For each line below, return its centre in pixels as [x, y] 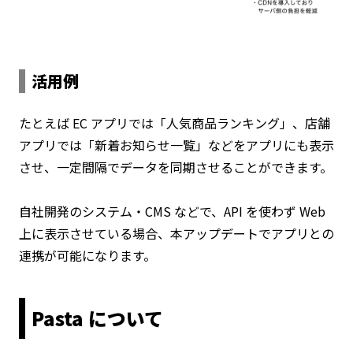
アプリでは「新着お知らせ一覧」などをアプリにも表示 [176, 145]
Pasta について [97, 318]
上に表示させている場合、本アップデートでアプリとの [176, 233]
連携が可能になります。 [87, 255]
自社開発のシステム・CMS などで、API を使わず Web [172, 211]
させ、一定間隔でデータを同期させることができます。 [176, 167]
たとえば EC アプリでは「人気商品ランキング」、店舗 [175, 123]
